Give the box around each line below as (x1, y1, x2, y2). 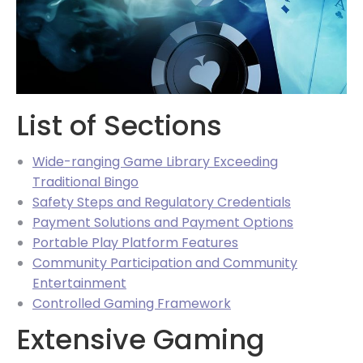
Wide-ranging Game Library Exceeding (32, 152, 278, 171)
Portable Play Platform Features (32, 233, 238, 252)
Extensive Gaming (16, 319, 265, 359)
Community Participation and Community (32, 253, 297, 272)
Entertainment (32, 273, 126, 293)
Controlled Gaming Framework (32, 293, 231, 313)
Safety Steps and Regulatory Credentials (32, 192, 291, 211)
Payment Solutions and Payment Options (32, 212, 293, 232)
